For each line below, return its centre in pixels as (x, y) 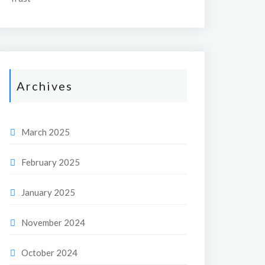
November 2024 (53, 222)
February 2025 (51, 162)
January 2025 (48, 192)
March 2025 (46, 132)
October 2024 (49, 253)
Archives (45, 86)
